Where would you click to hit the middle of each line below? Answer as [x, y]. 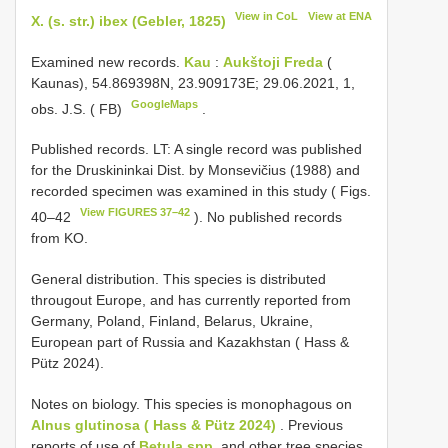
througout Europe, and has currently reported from [191, 299]
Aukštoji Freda [275, 61]
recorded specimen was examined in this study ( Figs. [201, 191]
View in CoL [267, 16]
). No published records [266, 216]
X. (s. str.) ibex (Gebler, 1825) [128, 20]
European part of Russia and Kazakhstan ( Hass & [190, 341]
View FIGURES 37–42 [135, 212]
